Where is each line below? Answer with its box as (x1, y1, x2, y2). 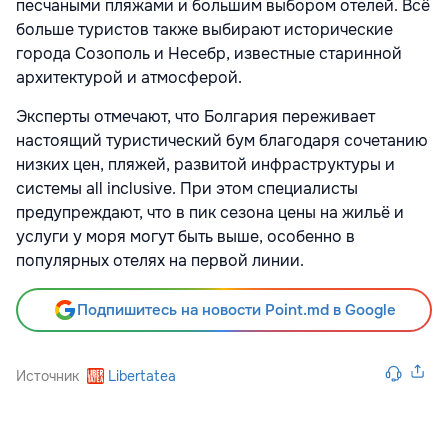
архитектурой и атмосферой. (16, 66, 242, 88)
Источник (16, 366, 79, 385)
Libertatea (108, 366, 177, 385)
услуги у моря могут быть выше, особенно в (16, 225, 355, 247)
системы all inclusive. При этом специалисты (16, 177, 358, 199)
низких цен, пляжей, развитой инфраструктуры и (16, 153, 395, 175)
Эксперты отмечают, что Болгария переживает (16, 105, 375, 127)
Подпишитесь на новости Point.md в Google (76, 299, 396, 320)
